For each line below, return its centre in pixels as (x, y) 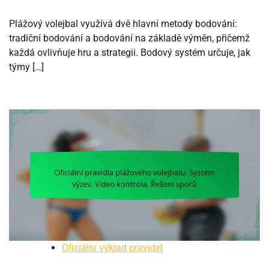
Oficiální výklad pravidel (112, 247)
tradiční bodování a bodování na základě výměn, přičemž (129, 38)
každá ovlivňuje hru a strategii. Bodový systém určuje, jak (130, 52)
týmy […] (26, 67)
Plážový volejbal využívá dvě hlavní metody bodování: (123, 23)
